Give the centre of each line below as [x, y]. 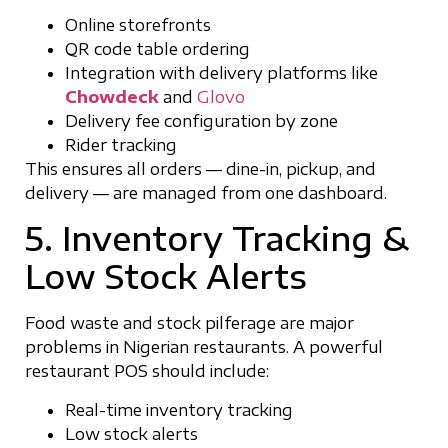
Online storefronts [138, 24]
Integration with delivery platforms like [221, 72]
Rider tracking [121, 144]
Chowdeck [112, 96]
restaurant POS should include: [147, 371]
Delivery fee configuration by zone [201, 120]
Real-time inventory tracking [179, 409]
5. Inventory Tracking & [217, 238]
